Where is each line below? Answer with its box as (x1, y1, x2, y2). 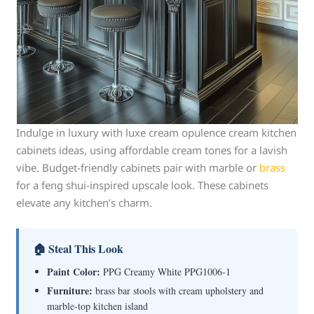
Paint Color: (47, 264, 101, 279)
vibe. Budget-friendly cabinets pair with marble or (16, 161, 260, 175)
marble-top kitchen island (47, 299, 149, 313)
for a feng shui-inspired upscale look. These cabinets (16, 178, 269, 192)
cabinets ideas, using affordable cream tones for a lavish (16, 143, 288, 157)
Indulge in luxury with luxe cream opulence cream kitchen (16, 125, 297, 139)
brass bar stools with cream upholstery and (93, 284, 264, 297)
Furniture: (47, 283, 93, 298)
